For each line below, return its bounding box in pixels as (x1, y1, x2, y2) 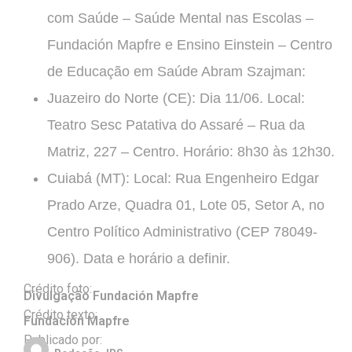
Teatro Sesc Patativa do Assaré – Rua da (47, 117, 305, 134)
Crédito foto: (24, 281, 92, 297)
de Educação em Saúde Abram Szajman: (47, 64, 306, 80)
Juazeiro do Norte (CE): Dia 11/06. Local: (47, 90, 305, 107)
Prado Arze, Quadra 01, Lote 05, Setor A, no (47, 197, 324, 214)
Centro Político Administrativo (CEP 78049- (47, 224, 317, 240)
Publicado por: (24, 332, 102, 347)
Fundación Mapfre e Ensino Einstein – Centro (47, 37, 332, 53)
